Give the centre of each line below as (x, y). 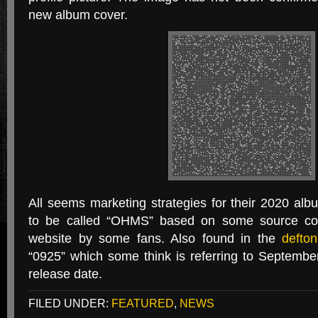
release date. (65, 274)
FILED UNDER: (70, 303)
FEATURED (143, 303)
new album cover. (78, 15)
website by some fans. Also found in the (155, 238)
